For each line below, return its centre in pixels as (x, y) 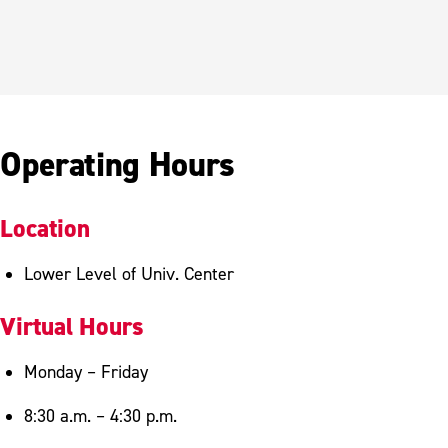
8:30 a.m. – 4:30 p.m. (100, 415)
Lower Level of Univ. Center (129, 273)
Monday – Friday (86, 371)
